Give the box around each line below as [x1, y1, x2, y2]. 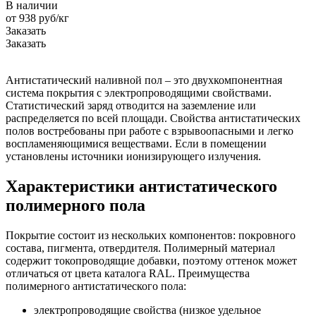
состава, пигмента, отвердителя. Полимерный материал [6, 241, 275, 254]
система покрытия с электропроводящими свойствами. [6, 86, 272, 99]
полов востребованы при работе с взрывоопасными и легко [6, 124, 293, 137]
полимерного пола [6, 195, 145, 214]
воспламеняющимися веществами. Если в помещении [6, 137, 267, 150]
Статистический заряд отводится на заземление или [6, 99, 256, 111]
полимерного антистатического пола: [6, 279, 186, 292]
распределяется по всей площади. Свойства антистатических [6, 111, 300, 124]
